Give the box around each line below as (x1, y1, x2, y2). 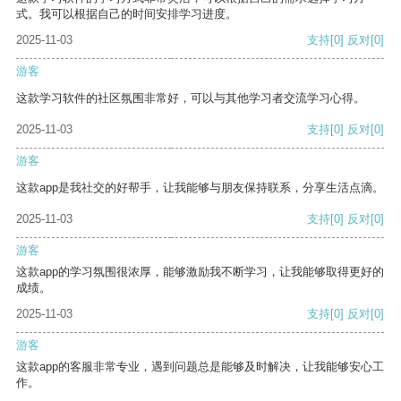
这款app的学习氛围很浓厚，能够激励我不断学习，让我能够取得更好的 (16, 265, 384, 279)
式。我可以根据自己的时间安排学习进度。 (16, 7, 237, 21)
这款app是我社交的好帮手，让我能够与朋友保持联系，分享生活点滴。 (16, 181, 384, 195)
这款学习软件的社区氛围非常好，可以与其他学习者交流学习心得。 (16, 91, 365, 106)
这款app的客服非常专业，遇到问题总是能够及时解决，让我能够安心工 (16, 360, 384, 374)
